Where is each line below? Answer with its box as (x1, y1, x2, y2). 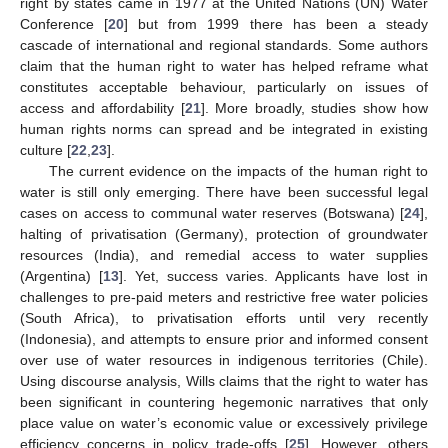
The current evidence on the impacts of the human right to (48, 163, 428, 180)
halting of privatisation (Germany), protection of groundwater (20, 226, 428, 243)
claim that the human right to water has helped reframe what (20, 58, 428, 75)
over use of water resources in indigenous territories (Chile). (20, 352, 428, 369)
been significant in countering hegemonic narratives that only (20, 394, 428, 411)
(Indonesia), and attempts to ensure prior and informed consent (20, 331, 428, 348)
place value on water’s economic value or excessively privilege (20, 415, 428, 432)
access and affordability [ (20, 100, 185, 117)
